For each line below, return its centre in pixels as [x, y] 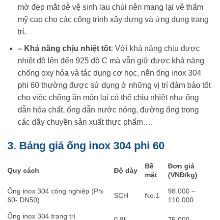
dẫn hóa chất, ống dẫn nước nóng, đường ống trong [108, 110]
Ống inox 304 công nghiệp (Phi [55, 191]
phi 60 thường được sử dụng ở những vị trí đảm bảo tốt [114, 85]
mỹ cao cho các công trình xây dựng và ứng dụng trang [113, 19]
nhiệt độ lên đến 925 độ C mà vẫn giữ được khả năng [111, 61]
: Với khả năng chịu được [155, 49]
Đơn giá [181, 166]
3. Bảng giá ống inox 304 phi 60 [86, 146]
